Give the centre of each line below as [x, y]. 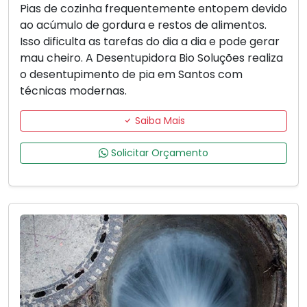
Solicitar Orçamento [158, 153]
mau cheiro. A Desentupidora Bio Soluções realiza [151, 58]
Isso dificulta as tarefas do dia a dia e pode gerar [150, 42]
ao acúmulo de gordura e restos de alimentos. [143, 25]
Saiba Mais [158, 121]
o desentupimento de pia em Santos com [131, 75]
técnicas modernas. [73, 91]
